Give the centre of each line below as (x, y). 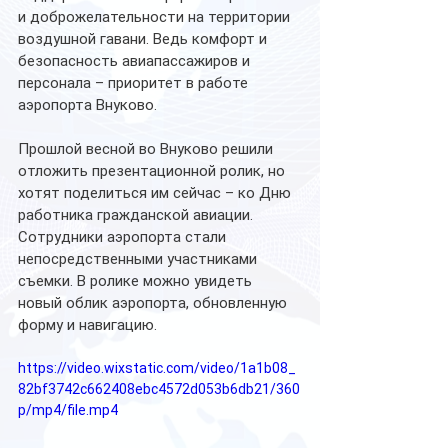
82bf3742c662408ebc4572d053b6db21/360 (159, 389)
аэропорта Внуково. (87, 105)
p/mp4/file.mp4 (68, 410)
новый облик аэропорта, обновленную (154, 303)
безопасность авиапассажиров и (136, 61)
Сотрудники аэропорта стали (124, 237)
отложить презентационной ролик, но (153, 171)
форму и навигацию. (87, 325)
